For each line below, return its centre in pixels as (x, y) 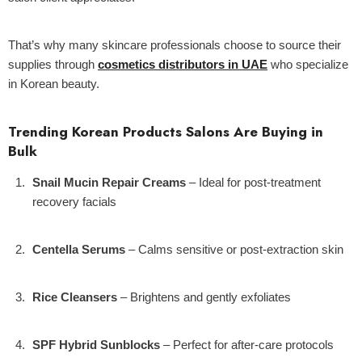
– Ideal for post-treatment (253, 182)
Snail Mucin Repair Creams (109, 182)
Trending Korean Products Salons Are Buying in (166, 132)
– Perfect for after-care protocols (247, 345)
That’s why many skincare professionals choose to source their (175, 45)
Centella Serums (79, 249)
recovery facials (74, 202)
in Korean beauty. (54, 84)
